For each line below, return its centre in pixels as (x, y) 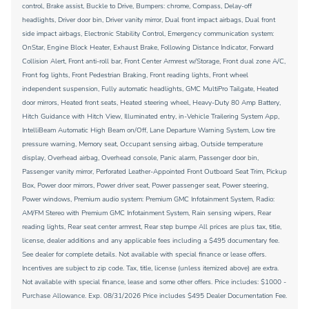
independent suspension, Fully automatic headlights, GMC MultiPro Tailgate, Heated (150, 89)
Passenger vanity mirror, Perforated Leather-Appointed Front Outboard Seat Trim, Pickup (154, 172)
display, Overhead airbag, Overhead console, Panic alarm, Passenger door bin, (140, 158)
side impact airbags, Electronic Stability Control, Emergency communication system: (148, 34)
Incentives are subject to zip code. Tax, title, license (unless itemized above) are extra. (150, 268)
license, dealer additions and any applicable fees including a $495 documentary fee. (151, 241)
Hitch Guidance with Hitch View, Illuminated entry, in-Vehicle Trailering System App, (151, 117)
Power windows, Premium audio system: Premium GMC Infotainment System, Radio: (148, 199)
